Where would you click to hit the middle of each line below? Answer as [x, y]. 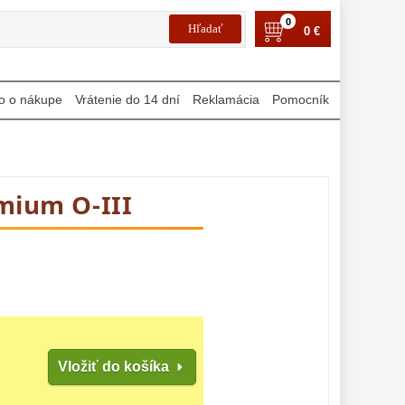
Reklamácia [226, 99]
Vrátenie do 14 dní [127, 99]
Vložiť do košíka [113, 367]
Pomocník [301, 99]
